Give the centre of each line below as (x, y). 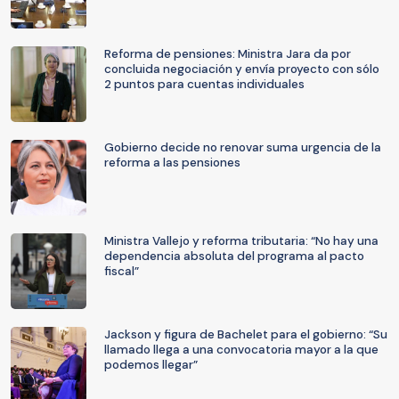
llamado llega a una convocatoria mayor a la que (241, 350)
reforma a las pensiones (172, 163)
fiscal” (122, 271)
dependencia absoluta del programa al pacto (234, 256)
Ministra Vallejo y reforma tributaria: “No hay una (241, 241)
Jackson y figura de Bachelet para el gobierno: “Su (246, 334)
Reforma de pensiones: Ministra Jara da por (228, 54)
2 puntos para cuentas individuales (204, 84)
